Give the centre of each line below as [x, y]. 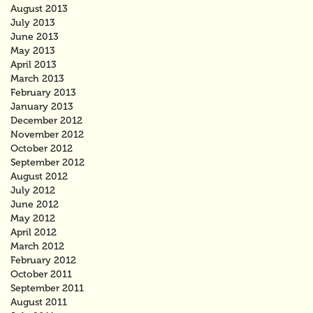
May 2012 [33, 218]
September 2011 [47, 288]
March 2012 [37, 246]
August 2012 [39, 176]
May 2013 [33, 50]
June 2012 [35, 204]
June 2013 [35, 36]
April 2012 [34, 232]
